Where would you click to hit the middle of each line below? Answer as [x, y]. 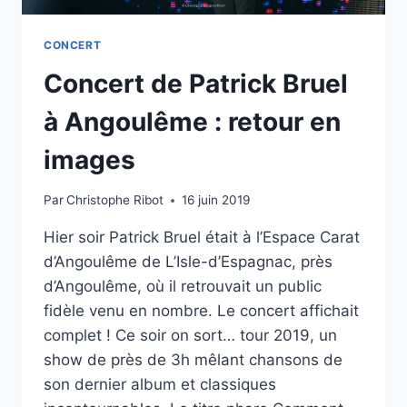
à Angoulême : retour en [192, 121]
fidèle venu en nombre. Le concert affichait [201, 311]
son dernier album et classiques [160, 385]
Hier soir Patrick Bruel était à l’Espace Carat [202, 238]
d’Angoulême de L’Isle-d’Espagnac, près [188, 262]
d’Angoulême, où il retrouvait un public [183, 287]
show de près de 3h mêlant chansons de [193, 360]
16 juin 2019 [216, 200]
